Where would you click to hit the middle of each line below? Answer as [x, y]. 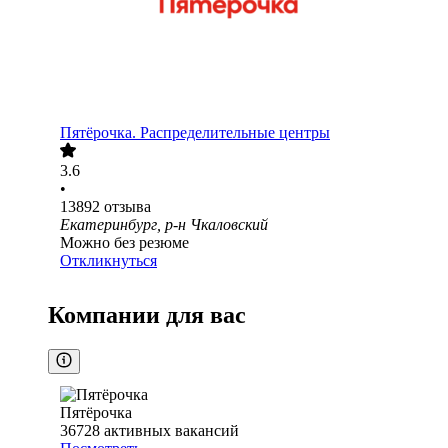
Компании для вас [147, 315]
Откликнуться [108, 261]
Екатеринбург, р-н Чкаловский [164, 225]
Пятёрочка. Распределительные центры [195, 133]
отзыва [127, 207]
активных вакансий [171, 431]
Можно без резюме [124, 243]
